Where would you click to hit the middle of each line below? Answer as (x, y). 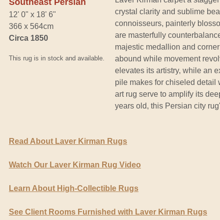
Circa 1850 (28, 38)
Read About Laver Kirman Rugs (68, 141)
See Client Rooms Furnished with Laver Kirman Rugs (108, 212)
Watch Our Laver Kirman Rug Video (75, 165)
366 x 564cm (31, 26)
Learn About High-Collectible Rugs (74, 188)
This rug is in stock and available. (57, 58)
